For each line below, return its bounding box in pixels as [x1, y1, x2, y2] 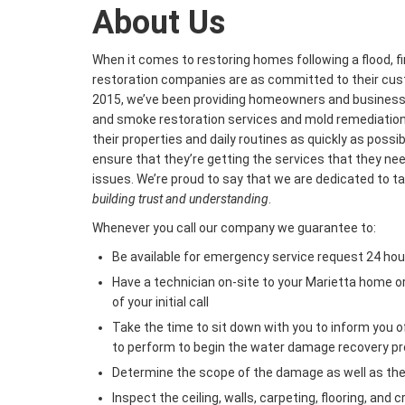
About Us [92, 4, 225, 42]
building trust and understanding [92, 192, 268, 207]
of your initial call [112, 295, 209, 310]
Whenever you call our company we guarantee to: [92, 221, 376, 236]
